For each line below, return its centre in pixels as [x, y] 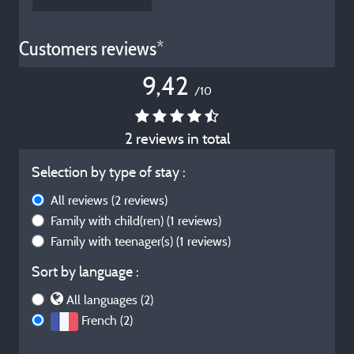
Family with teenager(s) [113, 241]
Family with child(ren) [109, 220]
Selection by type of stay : [109, 172]
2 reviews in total [177, 138]
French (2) [107, 320]
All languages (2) [110, 299]
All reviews [81, 200]
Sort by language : [85, 271]
